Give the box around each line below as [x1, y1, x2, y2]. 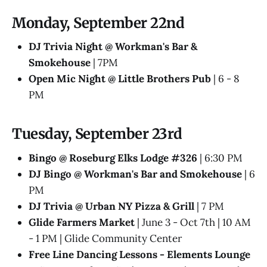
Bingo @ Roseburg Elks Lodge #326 [29, 151, 197, 164]
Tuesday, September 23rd [12, 125, 182, 143]
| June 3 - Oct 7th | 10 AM [135, 215, 251, 229]
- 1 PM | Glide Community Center [29, 231, 182, 245]
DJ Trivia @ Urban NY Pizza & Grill [29, 199, 194, 213]
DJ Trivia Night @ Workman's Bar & [29, 40, 197, 54]
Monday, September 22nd [12, 14, 185, 32]
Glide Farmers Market [29, 215, 135, 229]
